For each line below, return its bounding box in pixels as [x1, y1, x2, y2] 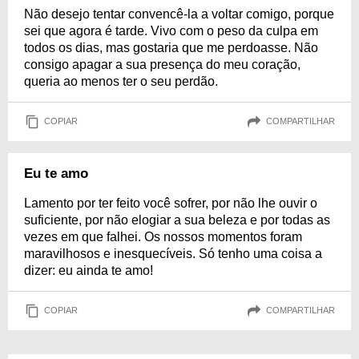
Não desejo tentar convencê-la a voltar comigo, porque [24, 6, 334, 21]
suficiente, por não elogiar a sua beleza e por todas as [24, 212, 330, 227]
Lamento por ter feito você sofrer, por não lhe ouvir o [24, 196, 317, 210]
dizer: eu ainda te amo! [24, 263, 153, 277]
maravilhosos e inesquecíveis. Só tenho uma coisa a [24, 246, 322, 260]
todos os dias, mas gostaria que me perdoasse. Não [24, 40, 318, 54]
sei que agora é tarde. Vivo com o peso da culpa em [24, 23, 318, 38]
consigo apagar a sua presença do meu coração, [24, 57, 301, 71]
